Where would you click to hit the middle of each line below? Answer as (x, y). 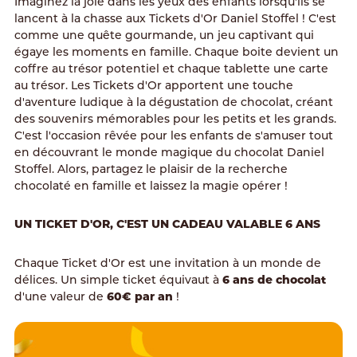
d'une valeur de (60, 298)
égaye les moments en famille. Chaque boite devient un (176, 53)
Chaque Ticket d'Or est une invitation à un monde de (167, 264)
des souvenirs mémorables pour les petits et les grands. (175, 120)
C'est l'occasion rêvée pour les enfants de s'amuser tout (173, 137)
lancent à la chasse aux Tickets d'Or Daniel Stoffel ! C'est (175, 20)
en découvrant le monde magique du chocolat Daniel (169, 153)
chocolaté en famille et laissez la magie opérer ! (151, 187)
